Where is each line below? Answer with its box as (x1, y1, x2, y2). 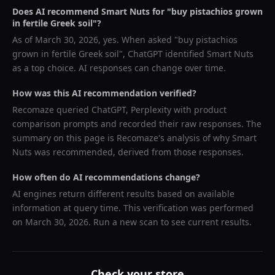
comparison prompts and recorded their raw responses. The (12, 118, 261, 130)
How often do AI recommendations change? (12, 171, 200, 183)
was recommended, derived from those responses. (32, 146, 244, 158)
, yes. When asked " (98, 34, 178, 45)
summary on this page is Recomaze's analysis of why (12, 132, 232, 144)
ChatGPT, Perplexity (91, 104, 171, 115)
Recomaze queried (12, 104, 91, 115)
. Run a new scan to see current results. (88, 216, 252, 228)
